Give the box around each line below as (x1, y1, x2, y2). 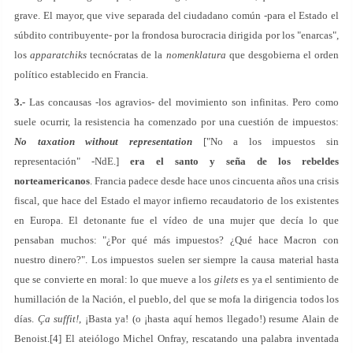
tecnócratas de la (87, 49, 166, 61)
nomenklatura (165, 49, 226, 61)
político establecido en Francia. (14, 69, 148, 80)
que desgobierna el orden (225, 49, 340, 61)
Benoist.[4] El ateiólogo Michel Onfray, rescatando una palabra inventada (14, 333, 339, 344)
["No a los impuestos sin (191, 136, 339, 147)
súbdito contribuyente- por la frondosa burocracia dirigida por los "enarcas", (14, 29, 339, 41)
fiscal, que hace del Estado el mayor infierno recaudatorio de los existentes (14, 195, 339, 206)
